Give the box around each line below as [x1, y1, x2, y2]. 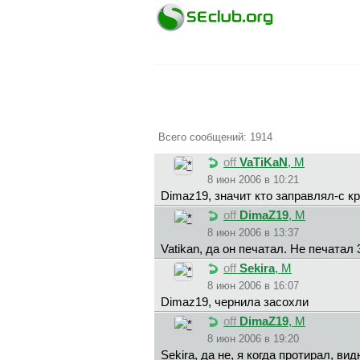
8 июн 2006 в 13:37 [207, 227, 299, 239]
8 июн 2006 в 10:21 [207, 174, 299, 186]
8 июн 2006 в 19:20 [207, 333, 299, 346]
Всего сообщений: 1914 [158, 130, 272, 143]
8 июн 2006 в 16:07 [207, 280, 299, 292]
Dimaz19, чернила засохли [161, 296, 309, 309]
